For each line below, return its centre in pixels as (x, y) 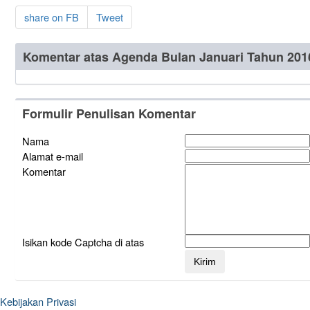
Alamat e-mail (52, 156)
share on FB (51, 17)
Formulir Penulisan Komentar (109, 114)
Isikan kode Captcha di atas (83, 242)
